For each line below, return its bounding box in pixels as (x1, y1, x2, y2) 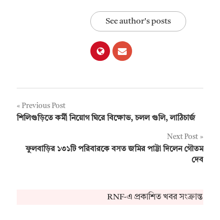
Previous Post (22, 102, 65, 110)
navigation (16, 121, 81, 135)
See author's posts (106, 17, 171, 26)
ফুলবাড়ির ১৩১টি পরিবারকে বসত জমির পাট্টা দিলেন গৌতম (26, 145, 203, 153)
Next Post (167, 133, 198, 141)
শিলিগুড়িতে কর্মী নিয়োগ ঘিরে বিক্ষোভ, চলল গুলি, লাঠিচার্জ (17, 114, 195, 122)
